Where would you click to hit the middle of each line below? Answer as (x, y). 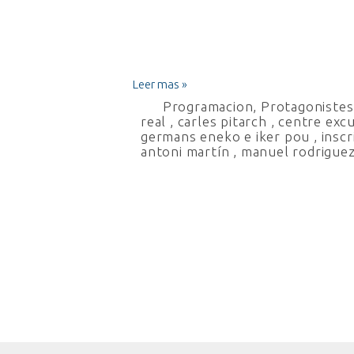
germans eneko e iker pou (226, 136)
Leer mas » (160, 84)
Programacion (208, 106)
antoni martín (185, 151)
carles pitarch (222, 121)
